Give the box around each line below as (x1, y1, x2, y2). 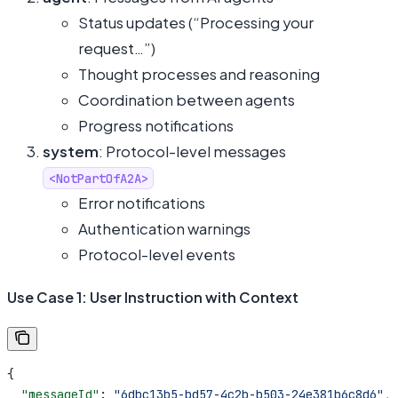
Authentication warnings (78, 219, 251, 238)
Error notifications (78, 193, 205, 212)
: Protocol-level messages (99, 141, 286, 161)
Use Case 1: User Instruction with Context (7, 287, 298, 306)
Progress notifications (78, 115, 234, 135)
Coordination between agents (78, 90, 295, 109)
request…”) (78, 38, 155, 58)
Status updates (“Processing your (78, 12, 314, 32)
